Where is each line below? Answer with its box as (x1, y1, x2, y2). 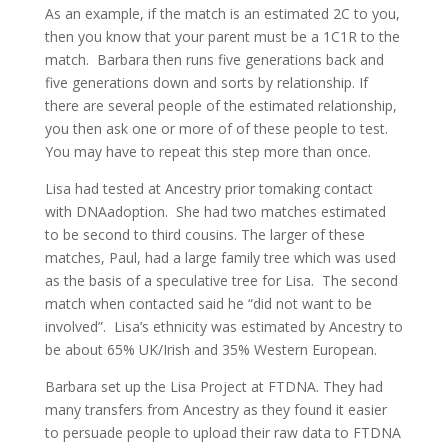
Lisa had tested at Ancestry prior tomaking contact (44, 179, 373, 198)
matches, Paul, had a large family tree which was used (44, 248, 396, 267)
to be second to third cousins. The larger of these (44, 225, 365, 244)
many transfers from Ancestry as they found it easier (44, 400, 387, 419)
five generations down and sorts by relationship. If (44, 73, 368, 92)
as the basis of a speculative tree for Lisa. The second (44, 271, 398, 290)
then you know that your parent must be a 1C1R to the (44, 27, 400, 46)
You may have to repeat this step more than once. (44, 142, 371, 161)
